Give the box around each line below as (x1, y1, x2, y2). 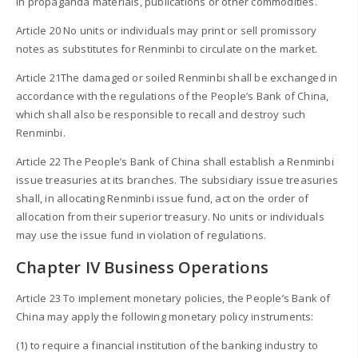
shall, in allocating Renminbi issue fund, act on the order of (16, 191, 309, 206)
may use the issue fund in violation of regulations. (16, 228, 267, 243)
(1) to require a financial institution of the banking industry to (16, 338, 319, 353)
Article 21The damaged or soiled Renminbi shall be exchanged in (16, 70, 338, 86)
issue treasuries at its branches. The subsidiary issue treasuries (16, 173, 339, 188)
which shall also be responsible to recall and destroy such (16, 107, 306, 122)
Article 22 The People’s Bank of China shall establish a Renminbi (16, 154, 334, 169)
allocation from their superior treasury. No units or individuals (16, 209, 324, 225)
